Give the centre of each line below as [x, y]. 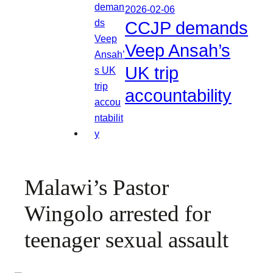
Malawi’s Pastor [97, 188]
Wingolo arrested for [118, 214]
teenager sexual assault [126, 240]
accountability [178, 95]
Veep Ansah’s [178, 50]
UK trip [152, 73]
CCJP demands [186, 28]
